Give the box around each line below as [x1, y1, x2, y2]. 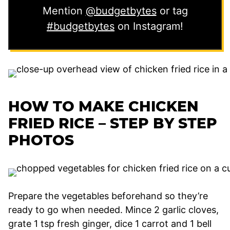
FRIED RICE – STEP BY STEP [8, 114, 217, 132]
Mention [42, 4, 86, 17]
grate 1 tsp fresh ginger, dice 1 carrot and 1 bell [8, 218, 212, 229]
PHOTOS [8, 131, 74, 149]
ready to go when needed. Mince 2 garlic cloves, [8, 204, 219, 215]
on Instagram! [114, 20, 183, 32]
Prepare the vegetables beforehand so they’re [8, 190, 208, 201]
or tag [156, 4, 188, 17]
